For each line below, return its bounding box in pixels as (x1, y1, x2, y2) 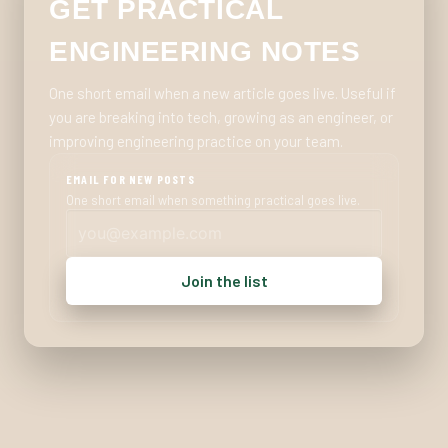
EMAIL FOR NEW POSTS (66, 171, 195, 186)
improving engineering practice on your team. (49, 131, 343, 150)
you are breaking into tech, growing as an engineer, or (49, 107, 393, 126)
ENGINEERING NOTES (49, 35, 361, 67)
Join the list (180, 270, 268, 290)
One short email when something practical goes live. (66, 191, 360, 208)
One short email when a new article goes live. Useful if (49, 83, 396, 102)
